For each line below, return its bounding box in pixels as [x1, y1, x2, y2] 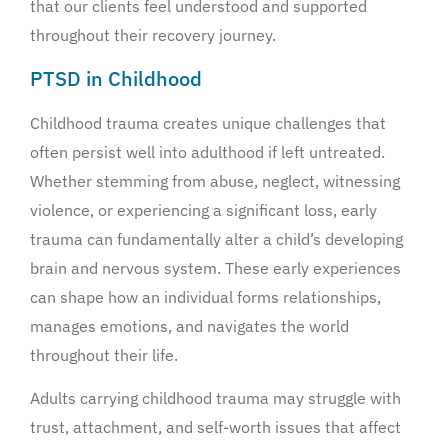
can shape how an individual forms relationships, [30, 286, 381, 307]
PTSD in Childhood [30, 64, 202, 92]
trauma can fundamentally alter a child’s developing [30, 228, 403, 249]
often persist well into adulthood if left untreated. [30, 141, 385, 162]
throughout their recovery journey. [30, 25, 276, 46]
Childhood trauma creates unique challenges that [30, 112, 386, 133]
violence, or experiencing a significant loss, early [30, 199, 377, 220]
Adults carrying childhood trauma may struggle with [30, 388, 401, 409]
